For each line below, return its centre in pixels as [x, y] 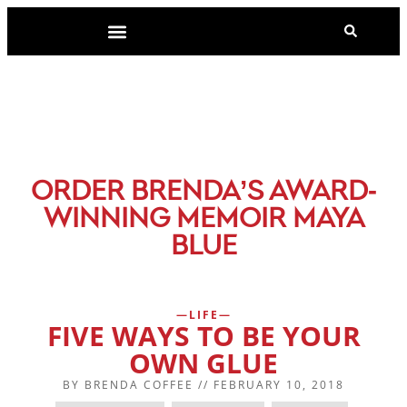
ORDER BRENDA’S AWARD [199, 193]
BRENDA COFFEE [137, 384]
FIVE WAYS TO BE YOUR [203, 335]
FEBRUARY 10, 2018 [279, 384]
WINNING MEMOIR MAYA [203, 220]
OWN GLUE [203, 362]
